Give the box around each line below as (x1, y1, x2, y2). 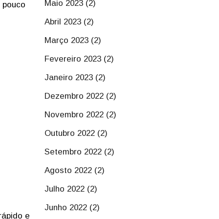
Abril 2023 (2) (44, 17, 94, 26)
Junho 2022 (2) (44, 203, 100, 212)
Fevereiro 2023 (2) (44, 54, 114, 64)
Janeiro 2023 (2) (44, 73, 106, 82)
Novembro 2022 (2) (44, 110, 116, 119)
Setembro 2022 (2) (44, 147, 114, 156)
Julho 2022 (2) (44, 184, 97, 194)
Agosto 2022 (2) (44, 166, 105, 175)
